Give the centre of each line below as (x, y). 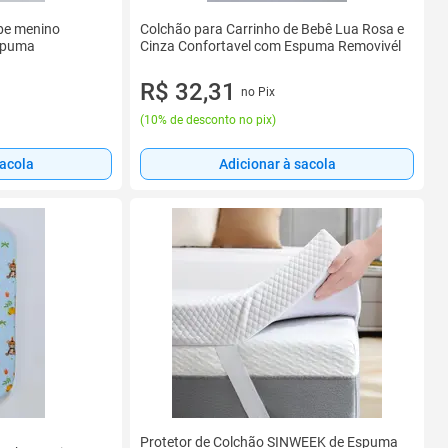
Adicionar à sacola (277, 164)
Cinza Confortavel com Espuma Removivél (270, 45)
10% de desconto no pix (208, 119)
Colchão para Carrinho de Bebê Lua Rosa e (272, 28)
